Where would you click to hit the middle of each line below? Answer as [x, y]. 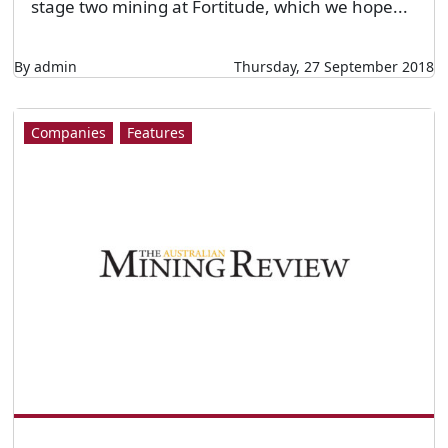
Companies [68, 133]
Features [155, 133]
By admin [45, 67]
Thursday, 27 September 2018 [334, 67]
